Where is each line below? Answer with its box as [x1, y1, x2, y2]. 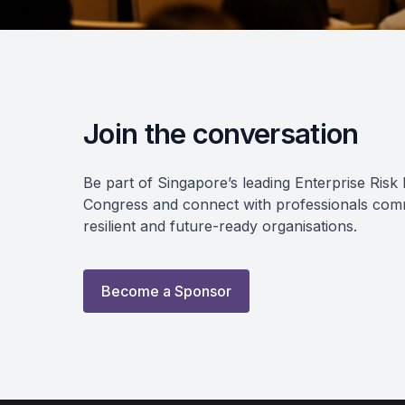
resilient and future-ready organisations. [83, 216, 357, 235]
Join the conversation [83, 116, 359, 150]
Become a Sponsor [101, 281, 231, 300]
